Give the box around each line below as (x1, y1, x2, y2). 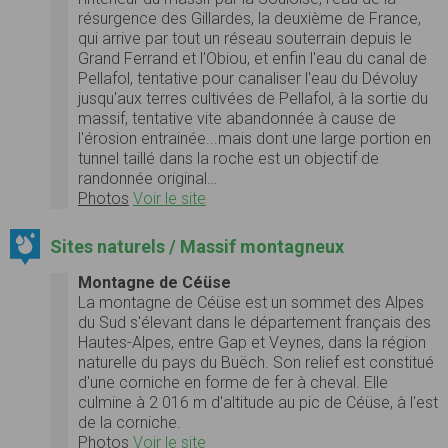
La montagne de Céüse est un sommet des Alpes (78, 292, 424, 312)
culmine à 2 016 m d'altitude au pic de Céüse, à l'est (78, 392, 438, 412)
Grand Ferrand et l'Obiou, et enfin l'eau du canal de (78, 48, 427, 68)
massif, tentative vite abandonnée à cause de (78, 108, 396, 128)
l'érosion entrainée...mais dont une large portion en (78, 128, 431, 148)
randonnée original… (78, 168, 217, 188)
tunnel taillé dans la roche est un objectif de (78, 148, 379, 168)
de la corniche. (78, 412, 181, 432)
